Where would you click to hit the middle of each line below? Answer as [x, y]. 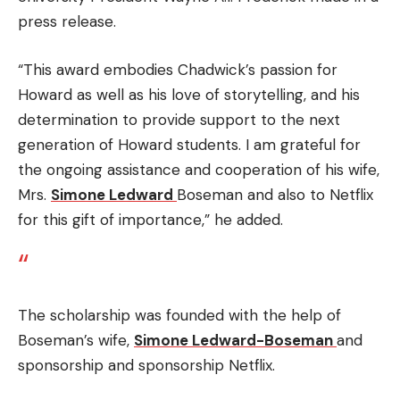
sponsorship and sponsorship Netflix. [146, 365]
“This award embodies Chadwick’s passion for [178, 69]
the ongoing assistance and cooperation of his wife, [199, 169]
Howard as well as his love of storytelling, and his [189, 94]
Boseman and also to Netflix [275, 194]
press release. [67, 21]
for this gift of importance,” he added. [150, 219]
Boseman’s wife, [74, 340]
